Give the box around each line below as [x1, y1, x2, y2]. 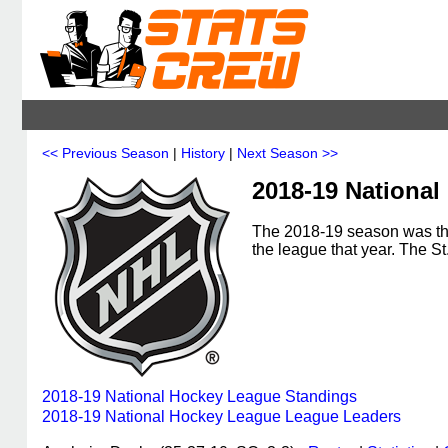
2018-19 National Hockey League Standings [42, 388, 357, 405]
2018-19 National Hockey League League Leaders [42, 408, 401, 425]
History [181, 145, 225, 161]
